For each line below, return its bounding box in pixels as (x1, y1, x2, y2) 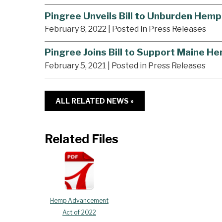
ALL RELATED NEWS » (55, 97, 134, 106)
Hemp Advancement (50, 197, 109, 205)
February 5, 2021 (45, 61, 106, 71)
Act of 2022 (62, 209, 96, 217)
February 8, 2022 (45, 24, 107, 34)
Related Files (45, 132, 118, 147)
